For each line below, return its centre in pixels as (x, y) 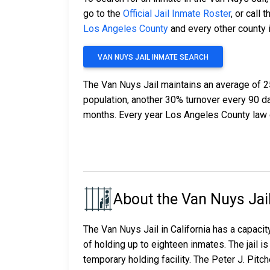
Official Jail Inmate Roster (177, 14)
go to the (103, 14)
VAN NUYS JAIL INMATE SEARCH (153, 58)
